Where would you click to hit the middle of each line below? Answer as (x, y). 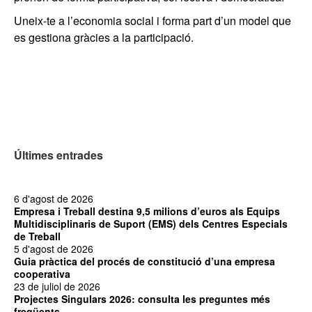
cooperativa (42, 273)
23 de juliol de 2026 (57, 286)
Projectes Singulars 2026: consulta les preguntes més (142, 298)
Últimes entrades (58, 155)
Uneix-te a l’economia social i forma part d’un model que (153, 20)
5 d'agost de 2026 (54, 248)
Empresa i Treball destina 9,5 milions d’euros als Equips (147, 211)
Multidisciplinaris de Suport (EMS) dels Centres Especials (151, 223)
